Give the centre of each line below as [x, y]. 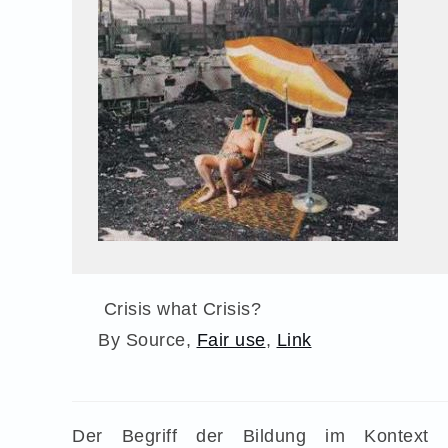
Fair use [231, 339]
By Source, [147, 339]
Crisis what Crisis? [179, 308]
